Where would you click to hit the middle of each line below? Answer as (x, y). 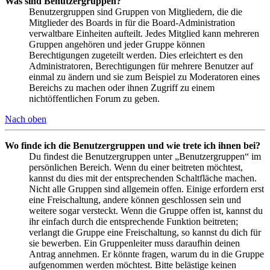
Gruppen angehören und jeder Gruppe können (117, 45)
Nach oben (26, 119)
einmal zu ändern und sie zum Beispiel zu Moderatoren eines (144, 77)
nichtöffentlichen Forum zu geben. (94, 99)
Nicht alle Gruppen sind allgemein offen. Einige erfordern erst (146, 189)
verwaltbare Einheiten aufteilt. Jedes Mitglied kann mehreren (144, 34)
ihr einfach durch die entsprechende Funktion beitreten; (133, 222)
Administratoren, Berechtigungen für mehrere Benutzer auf (141, 66)
